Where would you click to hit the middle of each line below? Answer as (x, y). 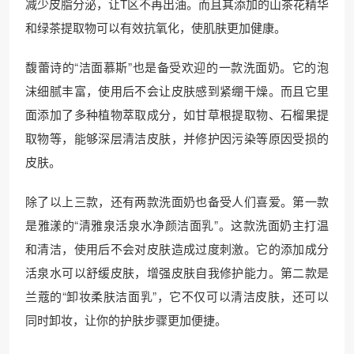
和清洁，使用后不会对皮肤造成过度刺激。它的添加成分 (177, 249)
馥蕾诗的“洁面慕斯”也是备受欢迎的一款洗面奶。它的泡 (177, 67)
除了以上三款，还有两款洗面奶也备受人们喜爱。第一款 (177, 201)
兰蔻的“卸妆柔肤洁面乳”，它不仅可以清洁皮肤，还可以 (177, 296)
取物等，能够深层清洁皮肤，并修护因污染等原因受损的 (177, 138)
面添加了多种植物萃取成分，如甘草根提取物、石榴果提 (177, 114)
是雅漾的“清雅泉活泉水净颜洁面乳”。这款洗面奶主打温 (177, 225)
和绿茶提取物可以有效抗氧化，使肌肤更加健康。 (156, 27)
